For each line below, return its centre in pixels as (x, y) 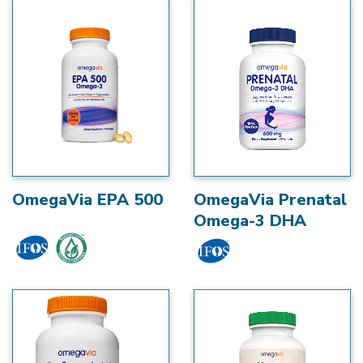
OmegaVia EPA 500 (88, 200)
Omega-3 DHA (250, 221)
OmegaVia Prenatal (270, 200)
